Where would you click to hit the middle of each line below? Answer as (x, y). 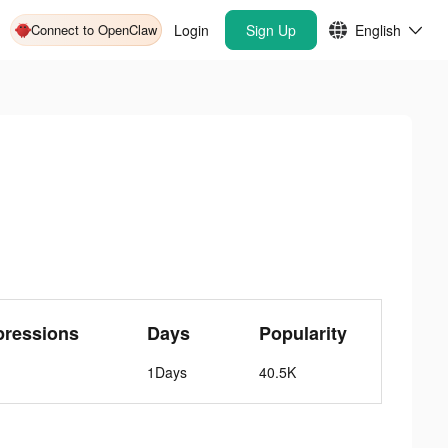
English (378, 30)
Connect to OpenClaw (94, 29)
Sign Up (271, 30)
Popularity (302, 333)
